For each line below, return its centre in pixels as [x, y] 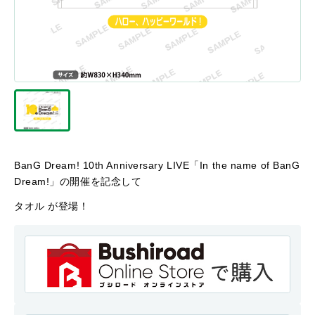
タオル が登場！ [52, 206]
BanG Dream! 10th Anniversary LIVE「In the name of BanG [157, 165]
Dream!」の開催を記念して [78, 181]
